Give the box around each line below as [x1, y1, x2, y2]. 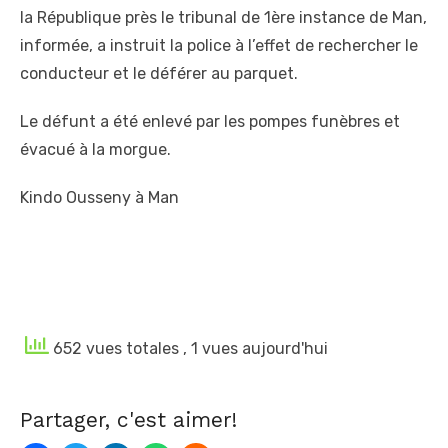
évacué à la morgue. [20, 140, 171, 160]
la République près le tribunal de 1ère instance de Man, [20, 8, 427, 28]
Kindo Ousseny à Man [20, 188, 179, 208]
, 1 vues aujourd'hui [183, 338, 328, 358]
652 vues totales [49, 338, 183, 358]
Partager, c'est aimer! [20, 407, 237, 433]
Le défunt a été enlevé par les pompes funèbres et [20, 112, 400, 132]
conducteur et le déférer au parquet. [20, 64, 298, 84]
